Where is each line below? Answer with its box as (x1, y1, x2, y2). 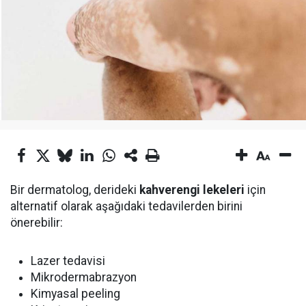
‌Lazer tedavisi (31, 254, 105, 268)
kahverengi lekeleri (139, 183, 245, 197)
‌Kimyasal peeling (31, 287, 120, 301)
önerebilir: (10, 216, 63, 229)
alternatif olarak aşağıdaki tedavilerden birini (10, 199, 242, 213)
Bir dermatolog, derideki (10, 183, 139, 197)
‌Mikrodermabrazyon (31, 270, 137, 284)
